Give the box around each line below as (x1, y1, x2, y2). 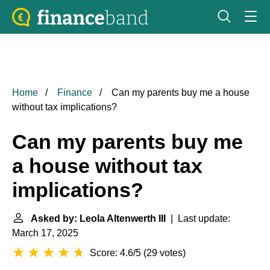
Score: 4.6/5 (90, 248, 141, 258)
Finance (57, 87, 92, 98)
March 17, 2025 (12, 228, 78, 238)
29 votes (146, 248, 183, 258)
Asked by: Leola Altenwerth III (31, 213, 166, 224)
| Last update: (166, 213, 230, 224)
